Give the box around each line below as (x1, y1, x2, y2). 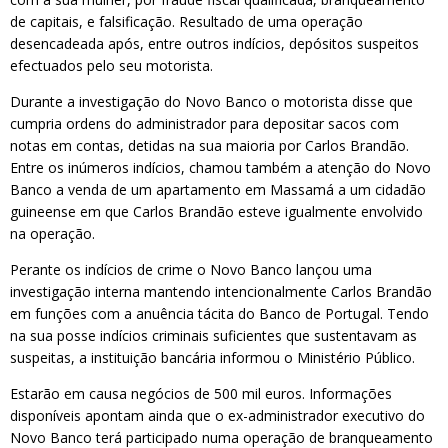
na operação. (10, 224, 95, 243)
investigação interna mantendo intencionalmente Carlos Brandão (10, 282, 432, 301)
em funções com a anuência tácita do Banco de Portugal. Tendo (10, 304, 429, 323)
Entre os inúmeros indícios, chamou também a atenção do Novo (10, 158, 431, 177)
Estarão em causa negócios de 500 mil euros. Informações (10, 384, 392, 403)
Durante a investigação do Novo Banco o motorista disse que (10, 92, 413, 111)
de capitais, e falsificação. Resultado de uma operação (10, 12, 363, 31)
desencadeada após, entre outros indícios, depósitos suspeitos (10, 34, 419, 53)
